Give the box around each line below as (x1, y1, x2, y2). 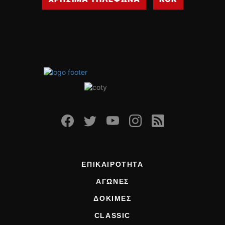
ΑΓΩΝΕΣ (96, 177, 129, 185)
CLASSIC (94, 211, 131, 219)
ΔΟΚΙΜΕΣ (93, 194, 132, 202)
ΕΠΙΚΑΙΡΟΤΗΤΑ (81, 160, 144, 168)
